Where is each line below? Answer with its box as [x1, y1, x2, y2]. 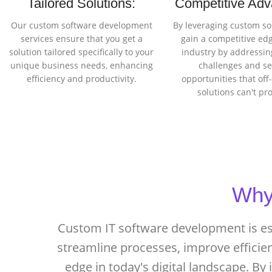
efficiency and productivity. [26, 73, 137, 85]
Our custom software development [10, 19, 152, 32]
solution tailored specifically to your [9, 46, 154, 58]
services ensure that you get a [20, 33, 143, 45]
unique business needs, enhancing [10, 59, 153, 72]
